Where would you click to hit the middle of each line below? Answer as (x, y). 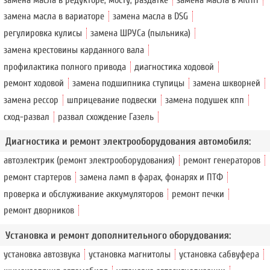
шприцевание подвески (112, 100)
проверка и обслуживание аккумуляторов (84, 194)
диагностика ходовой (174, 67)
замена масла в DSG (151, 17)
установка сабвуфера (219, 254)
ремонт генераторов (222, 161)
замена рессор (31, 100)
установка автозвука (42, 254)
